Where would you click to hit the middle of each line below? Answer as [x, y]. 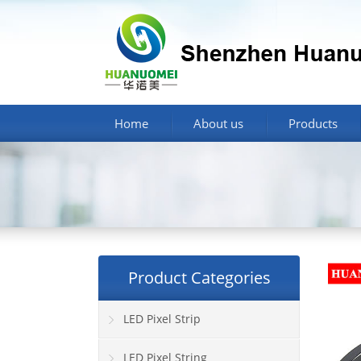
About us [218, 123]
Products [313, 123]
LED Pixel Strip [162, 319]
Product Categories [199, 278]
